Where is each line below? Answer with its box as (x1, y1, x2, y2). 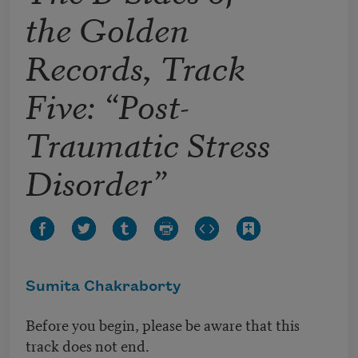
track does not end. (26, 334, 149, 356)
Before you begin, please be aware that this (26, 313, 300, 336)
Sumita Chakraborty (26, 279, 181, 296)
